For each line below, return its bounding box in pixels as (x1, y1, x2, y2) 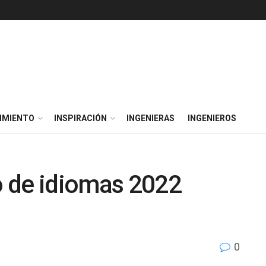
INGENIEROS (188, 113, 236, 123)
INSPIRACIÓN (54, 113, 107, 123)
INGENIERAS (126, 113, 175, 123)
